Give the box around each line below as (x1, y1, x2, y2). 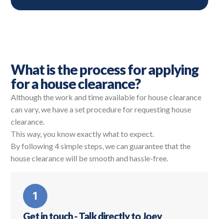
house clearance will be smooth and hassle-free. (11, 153, 169, 163)
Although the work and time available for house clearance (11, 92, 202, 102)
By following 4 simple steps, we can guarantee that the (11, 141, 191, 151)
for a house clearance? (11, 75, 141, 92)
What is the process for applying (11, 61, 199, 78)
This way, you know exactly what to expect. (11, 129, 154, 139)
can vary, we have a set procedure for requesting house (11, 105, 192, 114)
